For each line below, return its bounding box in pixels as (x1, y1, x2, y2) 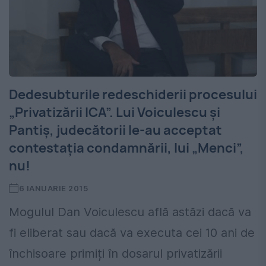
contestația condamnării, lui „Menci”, (9, 139, 244, 157)
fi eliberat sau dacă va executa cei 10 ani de (9, 226, 255, 240)
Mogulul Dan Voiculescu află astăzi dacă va (9, 205, 251, 220)
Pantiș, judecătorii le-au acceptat (9, 121, 222, 140)
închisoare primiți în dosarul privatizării (9, 246, 222, 261)
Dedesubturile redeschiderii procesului (9, 85, 257, 104)
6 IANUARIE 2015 (18, 183, 88, 194)
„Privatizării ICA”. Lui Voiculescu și (9, 103, 220, 122)
